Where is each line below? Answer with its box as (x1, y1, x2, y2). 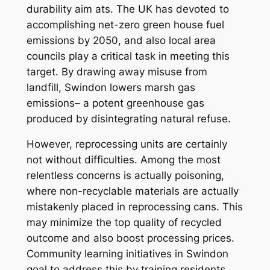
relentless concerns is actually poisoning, (26, 169, 224, 182)
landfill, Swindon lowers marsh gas (26, 81, 195, 93)
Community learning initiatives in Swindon (26, 248, 228, 260)
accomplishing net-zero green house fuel (26, 18, 224, 31)
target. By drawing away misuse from (26, 65, 207, 78)
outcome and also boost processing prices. (26, 232, 234, 245)
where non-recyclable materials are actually (26, 185, 239, 198)
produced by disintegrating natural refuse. (26, 112, 231, 125)
